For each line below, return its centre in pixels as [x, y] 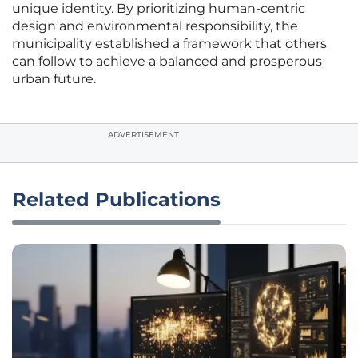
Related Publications [116, 200]
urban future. [54, 79]
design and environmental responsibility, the [155, 26]
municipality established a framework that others [169, 44]
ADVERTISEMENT [143, 135]
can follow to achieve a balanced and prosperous [167, 62]
